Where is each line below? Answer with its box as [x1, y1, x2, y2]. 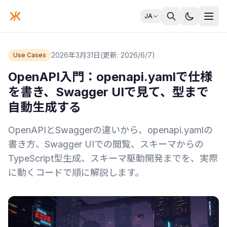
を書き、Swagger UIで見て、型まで [8, 85, 209, 99]
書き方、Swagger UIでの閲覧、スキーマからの [8, 139, 204, 149]
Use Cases [13, 51, 46, 59]
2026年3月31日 [51, 51, 100, 59]
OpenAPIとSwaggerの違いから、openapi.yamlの [8, 125, 213, 135]
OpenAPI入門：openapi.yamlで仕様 [8, 69, 212, 84]
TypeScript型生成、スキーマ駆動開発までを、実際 [8, 153, 218, 164]
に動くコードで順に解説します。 [8, 167, 144, 178]
